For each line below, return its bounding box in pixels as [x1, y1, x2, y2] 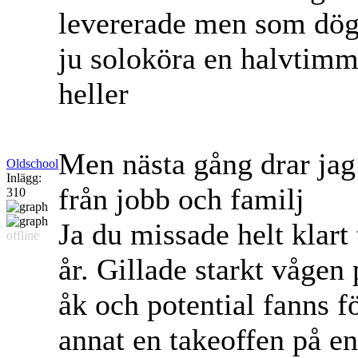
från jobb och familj [58, 182, 312, 217]
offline [6, 229, 39, 243]
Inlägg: [6, 171, 42, 185]
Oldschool [6, 157, 58, 171]
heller [58, 77, 137, 111]
